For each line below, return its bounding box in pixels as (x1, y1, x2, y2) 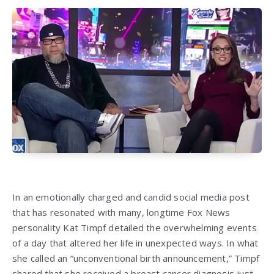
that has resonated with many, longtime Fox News (12, 206, 231, 219)
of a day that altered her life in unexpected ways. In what (12, 237, 259, 250)
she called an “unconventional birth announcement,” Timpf (12, 252, 260, 265)
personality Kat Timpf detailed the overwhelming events (12, 221, 257, 234)
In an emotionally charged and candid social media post (12, 191, 250, 204)
